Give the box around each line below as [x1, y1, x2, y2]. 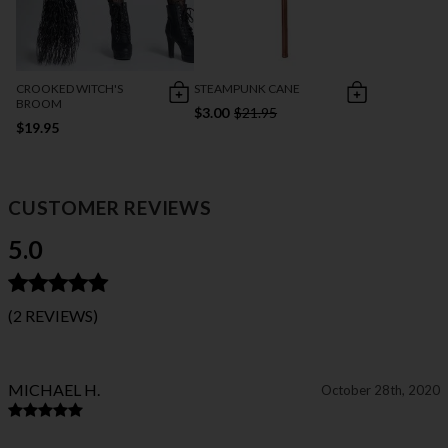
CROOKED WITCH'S [16, 81, 123, 97]
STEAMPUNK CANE [194, 81, 301, 97]
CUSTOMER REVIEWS [8, 196, 212, 220]
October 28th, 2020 [321, 382, 440, 399]
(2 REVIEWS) [8, 306, 98, 326]
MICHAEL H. [8, 380, 100, 400]
